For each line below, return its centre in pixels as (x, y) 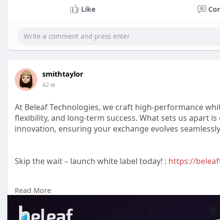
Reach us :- (35, 204)
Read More (33, 190)
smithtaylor (63, 74)
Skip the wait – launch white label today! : (92, 161)
